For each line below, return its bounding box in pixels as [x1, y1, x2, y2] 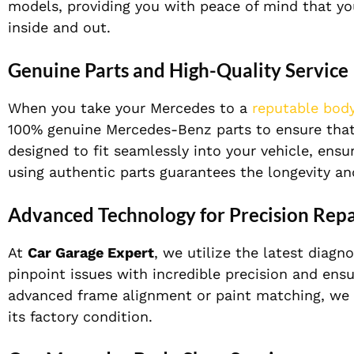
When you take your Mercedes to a [8, 100, 252, 117]
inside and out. [8, 19, 111, 36]
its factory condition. [8, 308, 153, 326]
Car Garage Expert [28, 244, 154, 262]
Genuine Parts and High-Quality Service [8, 58, 348, 82]
